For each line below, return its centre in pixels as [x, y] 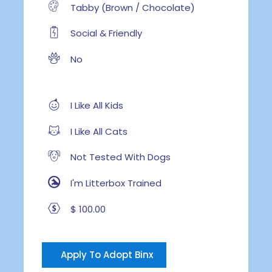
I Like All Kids [95, 106]
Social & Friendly [105, 33]
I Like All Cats [97, 131]
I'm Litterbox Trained [114, 183]
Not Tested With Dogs [119, 157]
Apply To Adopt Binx [107, 254]
